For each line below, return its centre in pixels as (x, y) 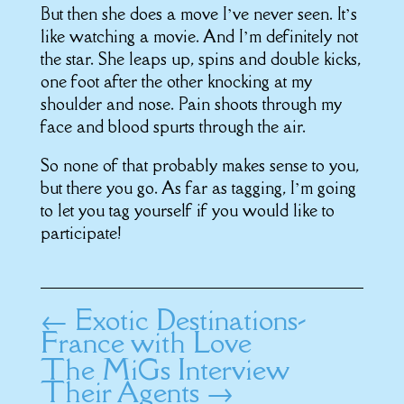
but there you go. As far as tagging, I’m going (198, 187)
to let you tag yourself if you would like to (187, 210)
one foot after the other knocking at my (176, 81)
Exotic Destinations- (190, 319)
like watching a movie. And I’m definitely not (199, 36)
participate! (80, 232)
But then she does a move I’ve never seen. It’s (198, 13)
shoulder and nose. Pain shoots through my (191, 103)
